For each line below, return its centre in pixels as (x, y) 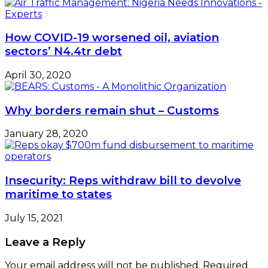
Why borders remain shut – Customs (112, 110)
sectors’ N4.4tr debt (63, 51)
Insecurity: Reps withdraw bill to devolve (123, 181)
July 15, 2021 (34, 218)
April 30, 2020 (38, 75)
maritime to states (58, 194)
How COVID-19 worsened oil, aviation (112, 38)
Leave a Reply (45, 242)
